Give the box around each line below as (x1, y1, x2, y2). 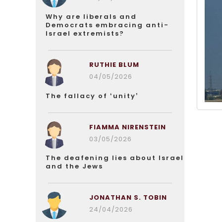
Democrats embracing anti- (46, 20, 169, 30)
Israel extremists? (46, 29, 124, 38)
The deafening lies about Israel (46, 153, 184, 163)
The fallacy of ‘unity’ (46, 91, 139, 101)
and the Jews (46, 162, 103, 171)
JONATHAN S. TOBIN (89, 193, 167, 202)
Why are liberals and (46, 12, 137, 21)
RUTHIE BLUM (89, 60, 139, 69)
